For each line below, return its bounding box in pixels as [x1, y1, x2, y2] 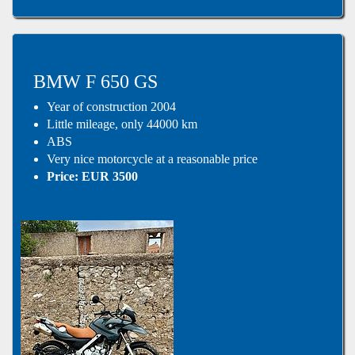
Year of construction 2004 [47, 99, 177, 113]
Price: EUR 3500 [47, 169, 139, 183]
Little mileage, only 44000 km [47, 116, 198, 131]
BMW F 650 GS [32, 71, 158, 93]
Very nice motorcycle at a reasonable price [47, 151, 258, 166]
